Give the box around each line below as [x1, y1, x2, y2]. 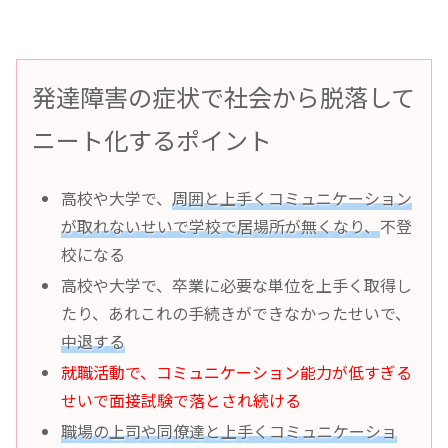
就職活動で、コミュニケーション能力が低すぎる [61, 360, 413, 385]
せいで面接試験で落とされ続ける [61, 388, 302, 413]
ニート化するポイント [32, 122, 272, 158]
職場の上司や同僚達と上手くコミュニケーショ [61, 419, 398, 444]
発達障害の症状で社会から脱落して [32, 79, 415, 115]
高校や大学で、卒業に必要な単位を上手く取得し [61, 272, 413, 297]
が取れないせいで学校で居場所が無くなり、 [61, 213, 381, 238]
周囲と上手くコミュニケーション [172, 185, 413, 210]
